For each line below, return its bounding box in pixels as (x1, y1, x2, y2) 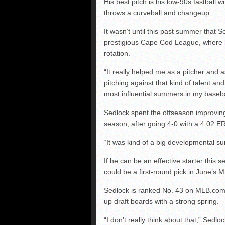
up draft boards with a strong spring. (104, 197, 219, 206)
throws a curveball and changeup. (104, 9, 211, 17)
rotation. (104, 49, 130, 58)
